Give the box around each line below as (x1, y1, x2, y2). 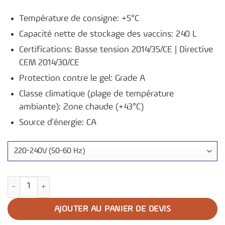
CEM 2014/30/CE (19, 58, 80, 68)
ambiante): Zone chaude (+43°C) (19, 102, 144, 112)
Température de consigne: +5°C (19, 14, 140, 24)
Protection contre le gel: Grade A (19, 74, 146, 83)
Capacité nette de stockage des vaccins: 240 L (19, 30, 197, 39)
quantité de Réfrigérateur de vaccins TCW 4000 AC (7, 178, 178, 186)
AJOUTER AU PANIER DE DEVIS (54, 204, 171, 213)
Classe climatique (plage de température (19, 89, 174, 99)
